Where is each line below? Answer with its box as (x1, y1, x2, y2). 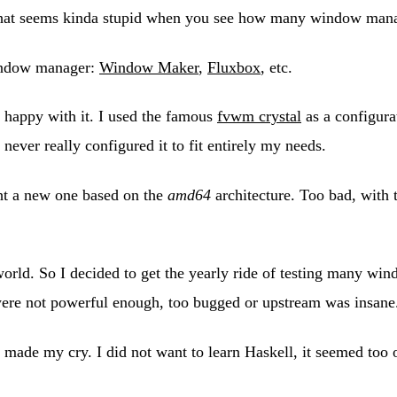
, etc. (261, 58, 292, 76)
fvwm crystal (217, 107, 301, 126)
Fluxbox (207, 58, 261, 76)
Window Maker (99, 58, 198, 76)
